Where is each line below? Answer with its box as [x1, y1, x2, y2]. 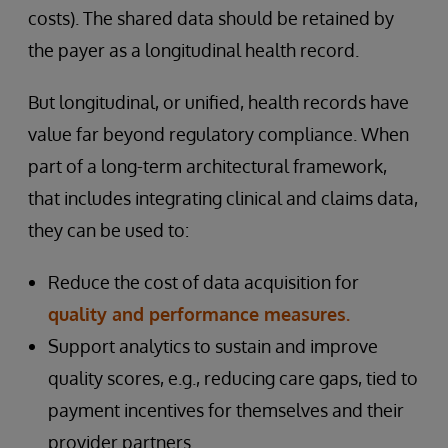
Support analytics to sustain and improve [48, 335, 378, 357]
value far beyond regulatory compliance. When [28, 123, 409, 145]
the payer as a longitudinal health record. [28, 39, 359, 61]
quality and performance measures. [48, 303, 350, 325]
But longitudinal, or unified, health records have [28, 91, 409, 113]
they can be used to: [28, 219, 189, 241]
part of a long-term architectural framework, [28, 155, 387, 177]
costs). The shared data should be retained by [28, 7, 394, 29]
